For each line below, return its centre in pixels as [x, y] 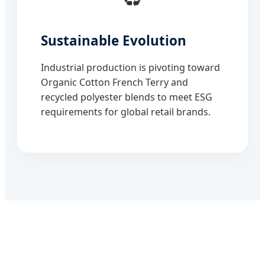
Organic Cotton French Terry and [114, 82]
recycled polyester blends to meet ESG [127, 97]
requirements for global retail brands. [126, 112]
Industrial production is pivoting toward [130, 67]
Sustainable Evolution [114, 40]
